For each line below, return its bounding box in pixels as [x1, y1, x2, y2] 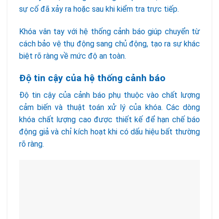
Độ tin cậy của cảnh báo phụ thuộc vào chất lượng [19, 90, 200, 100]
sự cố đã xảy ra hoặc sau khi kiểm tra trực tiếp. [19, 4, 179, 14]
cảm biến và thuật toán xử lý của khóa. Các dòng [19, 102, 200, 112]
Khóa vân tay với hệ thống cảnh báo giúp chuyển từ [19, 27, 200, 37]
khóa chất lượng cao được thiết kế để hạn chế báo [19, 114, 200, 124]
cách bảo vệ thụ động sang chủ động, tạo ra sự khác [19, 39, 200, 49]
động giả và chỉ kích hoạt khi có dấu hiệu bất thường [19, 127, 200, 136]
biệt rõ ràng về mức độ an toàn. [19, 51, 126, 61]
